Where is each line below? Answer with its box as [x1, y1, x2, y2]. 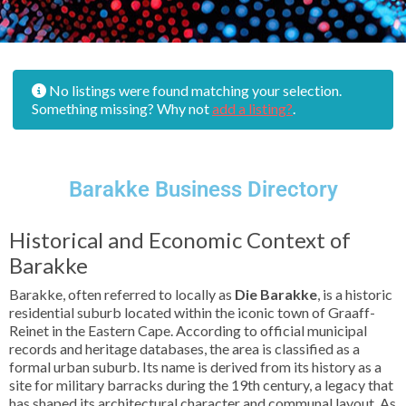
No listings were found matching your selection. [46, 82, 342, 99]
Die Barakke [235, 285, 317, 303]
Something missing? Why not [32, 100, 212, 117]
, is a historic [317, 285, 392, 303]
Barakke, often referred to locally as [9, 285, 235, 303]
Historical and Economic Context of [9, 227, 351, 253]
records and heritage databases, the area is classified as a [9, 340, 360, 357]
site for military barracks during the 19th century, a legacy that [9, 376, 393, 393]
